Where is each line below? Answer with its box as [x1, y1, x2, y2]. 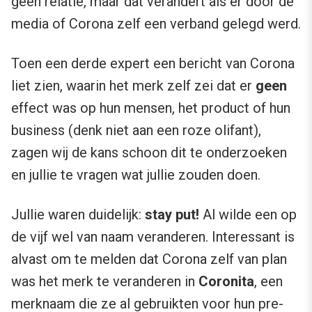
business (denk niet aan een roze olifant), [11, 121, 261, 139]
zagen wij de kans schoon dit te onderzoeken [11, 143, 287, 161]
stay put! [145, 205, 199, 223]
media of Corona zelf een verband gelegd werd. [11, 15, 301, 32]
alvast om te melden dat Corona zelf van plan [11, 250, 287, 267]
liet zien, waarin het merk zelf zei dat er [11, 77, 256, 94]
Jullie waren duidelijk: [11, 205, 145, 223]
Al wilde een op [199, 205, 297, 223]
